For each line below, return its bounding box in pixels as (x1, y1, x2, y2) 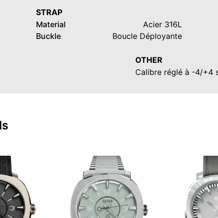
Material (36, 19, 66, 30)
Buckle (36, 31, 61, 41)
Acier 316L (143, 19, 182, 30)
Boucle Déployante (112, 31, 182, 41)
